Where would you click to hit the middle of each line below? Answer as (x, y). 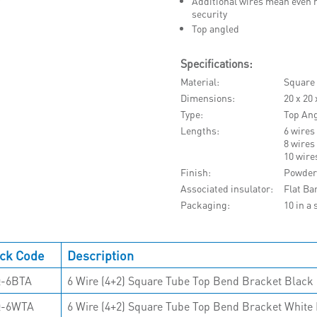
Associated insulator (225, 188)
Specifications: (216, 63)
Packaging (203, 204)
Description (101, 255)
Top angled (215, 28)
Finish (194, 172)
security (209, 13)
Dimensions (206, 98)
